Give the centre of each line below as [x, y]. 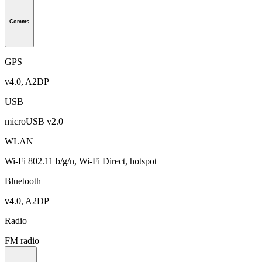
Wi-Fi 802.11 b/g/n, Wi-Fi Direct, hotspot [81, 161]
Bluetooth [23, 181]
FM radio [22, 240]
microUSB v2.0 [34, 121]
